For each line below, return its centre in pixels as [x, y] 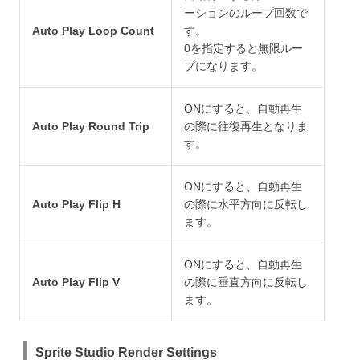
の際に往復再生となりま [246, 127]
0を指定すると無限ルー [243, 49]
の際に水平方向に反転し [246, 205]
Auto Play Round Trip [91, 127]
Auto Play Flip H [76, 205]
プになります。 [223, 66]
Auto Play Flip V [76, 282]
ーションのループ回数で [246, 13]
